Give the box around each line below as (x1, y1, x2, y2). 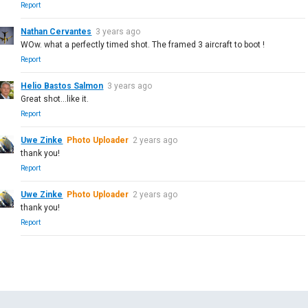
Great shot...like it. (21, 93, 89, 104)
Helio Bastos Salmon (21, 80, 104, 91)
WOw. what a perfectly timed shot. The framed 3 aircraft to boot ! (21, 39, 265, 49)
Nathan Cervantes (21, 26, 92, 36)
